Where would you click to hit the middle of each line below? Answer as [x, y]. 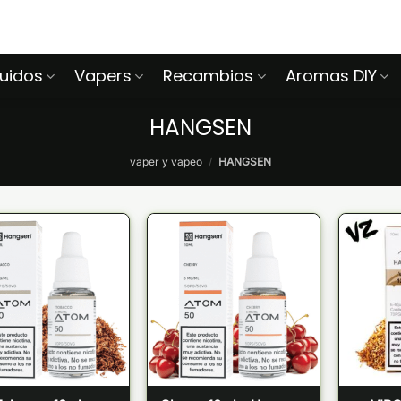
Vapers [103, 76]
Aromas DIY [331, 76]
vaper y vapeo [166, 162]
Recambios [209, 76]
